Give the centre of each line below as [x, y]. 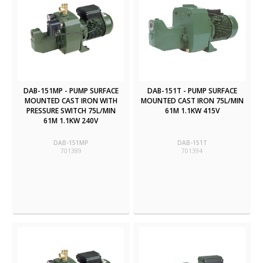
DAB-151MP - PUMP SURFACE [71, 90]
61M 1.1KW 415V [192, 110]
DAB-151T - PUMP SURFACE [192, 90]
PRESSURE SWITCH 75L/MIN [71, 110]
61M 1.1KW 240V [71, 120]
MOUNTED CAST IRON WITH [71, 100]
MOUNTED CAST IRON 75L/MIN [192, 100]
